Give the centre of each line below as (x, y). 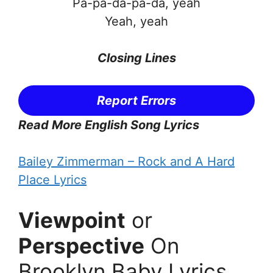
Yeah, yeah (136, 21)
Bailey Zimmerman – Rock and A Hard (126, 161)
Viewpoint (72, 220)
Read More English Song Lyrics (109, 125)
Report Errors (136, 100)
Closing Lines (136, 58)
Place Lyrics (52, 179)
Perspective (81, 245)
